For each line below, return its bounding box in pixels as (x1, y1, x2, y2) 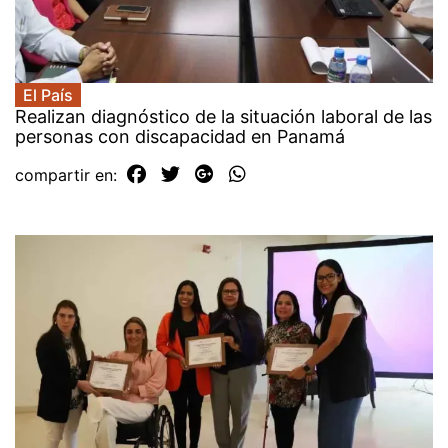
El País (23, 85, 73, 106)
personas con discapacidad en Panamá (15, 126, 345, 148)
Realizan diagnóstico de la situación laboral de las (15, 106, 432, 128)
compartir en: (15, 165, 122, 186)
